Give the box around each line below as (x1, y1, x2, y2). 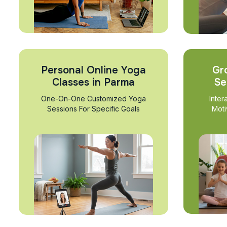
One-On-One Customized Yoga (41, 94, 146, 103)
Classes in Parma (52, 76, 135, 89)
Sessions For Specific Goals (47, 104, 140, 113)
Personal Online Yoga (41, 64, 146, 77)
